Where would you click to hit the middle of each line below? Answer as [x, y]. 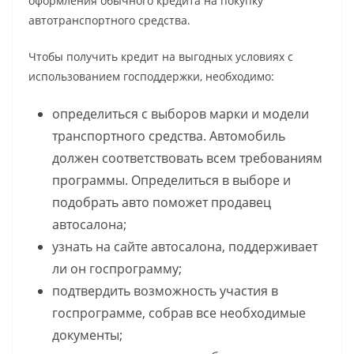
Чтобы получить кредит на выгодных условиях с [161, 56]
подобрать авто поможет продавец [162, 202]
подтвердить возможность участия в [165, 290]
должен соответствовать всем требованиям [187, 158]
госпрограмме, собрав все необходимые [179, 313]
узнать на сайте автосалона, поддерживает [185, 246]
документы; [87, 335]
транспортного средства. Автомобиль [169, 136]
